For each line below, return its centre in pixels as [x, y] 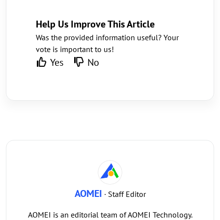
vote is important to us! [75, 49]
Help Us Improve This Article [95, 24]
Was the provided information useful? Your [107, 38]
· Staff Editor [124, 194]
